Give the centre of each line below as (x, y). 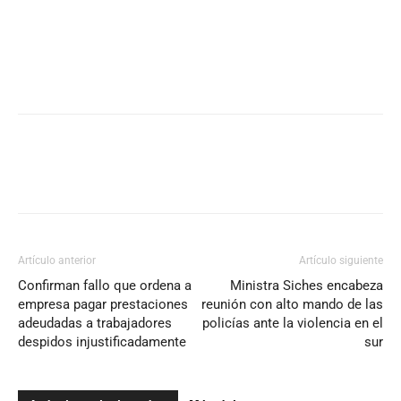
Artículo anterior (57, 261)
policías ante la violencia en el (293, 324)
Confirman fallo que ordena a (105, 286)
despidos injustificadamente (102, 342)
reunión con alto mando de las (292, 305)
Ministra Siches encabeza (307, 286)
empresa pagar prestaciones (103, 305)
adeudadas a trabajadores (95, 324)
